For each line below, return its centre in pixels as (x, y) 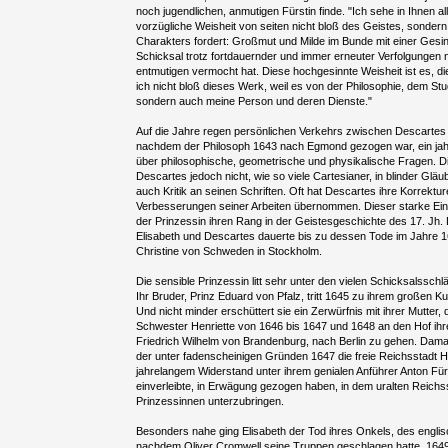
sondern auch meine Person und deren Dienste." (254, 101)
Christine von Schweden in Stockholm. (229, 251)
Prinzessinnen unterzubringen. (210, 401)
